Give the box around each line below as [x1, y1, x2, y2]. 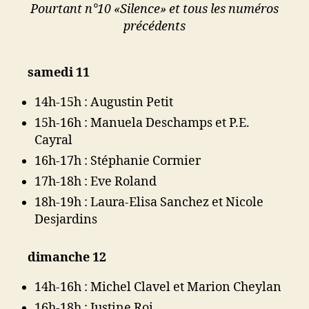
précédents [123, 18, 186, 34]
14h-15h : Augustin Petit [34, 94, 173, 110]
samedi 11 [28, 65, 90, 81]
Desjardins [34, 212, 97, 228]
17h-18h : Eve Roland [34, 174, 157, 190]
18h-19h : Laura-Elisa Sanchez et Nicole [34, 195, 263, 210]
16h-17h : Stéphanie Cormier [34, 153, 201, 169]
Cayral [34, 132, 72, 148]
